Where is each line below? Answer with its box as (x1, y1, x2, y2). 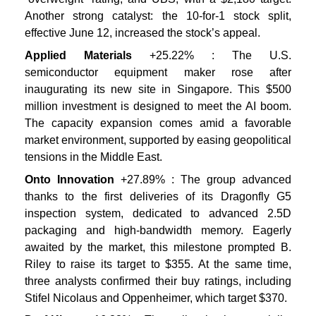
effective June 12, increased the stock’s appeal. (25, 27, 260, 39)
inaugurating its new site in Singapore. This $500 (25, 83, 291, 96)
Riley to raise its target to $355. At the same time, (25, 257, 291, 270)
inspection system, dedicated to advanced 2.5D (25, 207, 291, 219)
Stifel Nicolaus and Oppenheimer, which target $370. (25, 291, 287, 304)
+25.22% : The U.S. (132, 49, 291, 62)
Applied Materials (25, 49, 132, 62)
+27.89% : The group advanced (114, 173, 291, 186)
